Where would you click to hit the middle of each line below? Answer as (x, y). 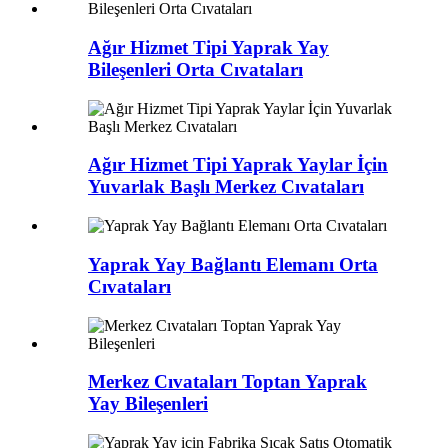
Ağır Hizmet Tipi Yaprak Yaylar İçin (238, 165)
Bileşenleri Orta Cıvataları (195, 69)
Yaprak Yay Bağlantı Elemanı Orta (233, 264)
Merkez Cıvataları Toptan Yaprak (227, 382)
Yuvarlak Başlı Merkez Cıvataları (226, 187)
